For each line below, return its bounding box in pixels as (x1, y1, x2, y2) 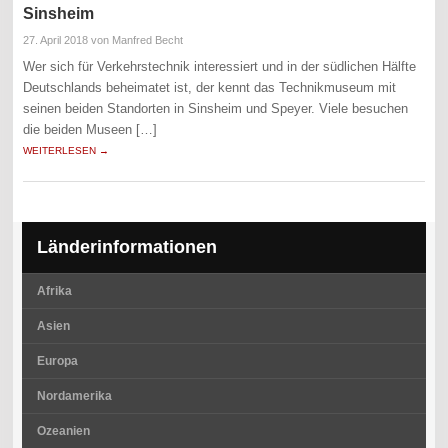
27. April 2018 (23, 33, 89, 46)
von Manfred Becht (88, 33, 184, 46)
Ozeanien (36, 423, 90, 438)
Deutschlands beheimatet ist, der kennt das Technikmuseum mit (23, 79, 397, 95)
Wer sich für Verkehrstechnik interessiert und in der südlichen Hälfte (23, 58, 417, 74)
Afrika (36, 283, 72, 298)
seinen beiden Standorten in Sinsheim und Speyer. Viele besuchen (23, 100, 409, 116)
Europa (36, 353, 78, 368)
